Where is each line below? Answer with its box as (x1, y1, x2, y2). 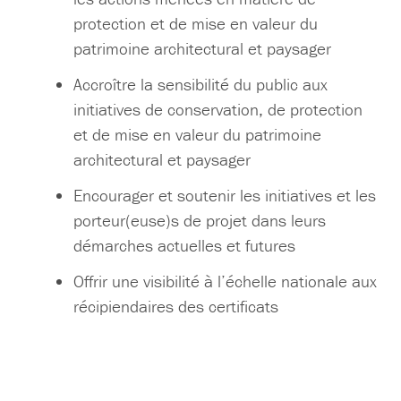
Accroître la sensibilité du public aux (73, 73, 328, 96)
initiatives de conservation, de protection (73, 98, 363, 121)
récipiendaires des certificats (73, 295, 279, 318)
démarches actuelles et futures (73, 235, 296, 257)
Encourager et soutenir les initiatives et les (73, 184, 377, 207)
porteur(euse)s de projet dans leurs (73, 209, 327, 232)
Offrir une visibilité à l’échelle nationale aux (73, 270, 378, 293)
